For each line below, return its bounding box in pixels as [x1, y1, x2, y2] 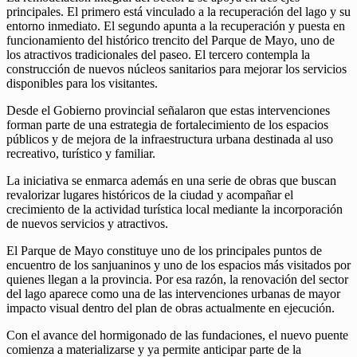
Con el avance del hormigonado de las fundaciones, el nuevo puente [6, 328, 348, 343]
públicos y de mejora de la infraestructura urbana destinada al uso [6, 132, 333, 147]
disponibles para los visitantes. [6, 76, 158, 91]
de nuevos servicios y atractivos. [6, 217, 168, 231]
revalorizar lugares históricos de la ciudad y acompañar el [6, 188, 293, 202]
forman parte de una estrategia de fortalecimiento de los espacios [6, 118, 328, 132]
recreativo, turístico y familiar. [6, 147, 155, 161]
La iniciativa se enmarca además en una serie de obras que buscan [6, 174, 336, 188]
